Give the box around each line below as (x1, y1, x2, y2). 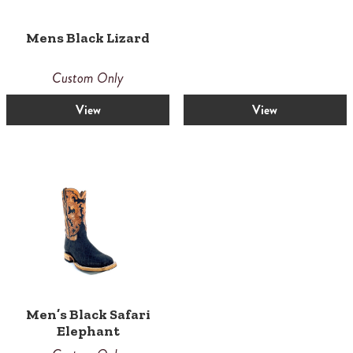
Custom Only (52, 67, 124, 88)
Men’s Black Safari (25, 306, 150, 324)
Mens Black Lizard (26, 28, 150, 46)
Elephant (56, 322, 120, 340)
